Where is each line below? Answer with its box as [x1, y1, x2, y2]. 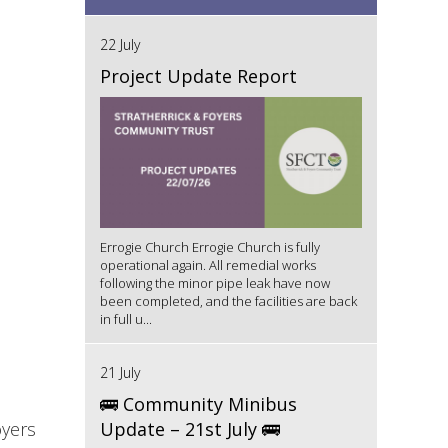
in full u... [99, 310, 152, 329]
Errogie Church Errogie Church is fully [99, 238, 320, 257]
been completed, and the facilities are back [99, 292, 357, 311]
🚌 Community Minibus [99, 392, 297, 417]
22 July [99, 35, 140, 54]
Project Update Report [99, 64, 297, 88]
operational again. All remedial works [99, 256, 316, 275]
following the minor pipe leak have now [99, 274, 330, 293]
